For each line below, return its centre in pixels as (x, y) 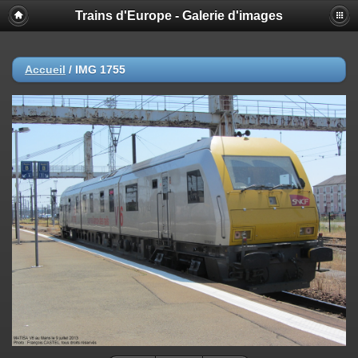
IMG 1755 (100, 70)
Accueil (45, 70)
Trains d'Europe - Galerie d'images (179, 16)
